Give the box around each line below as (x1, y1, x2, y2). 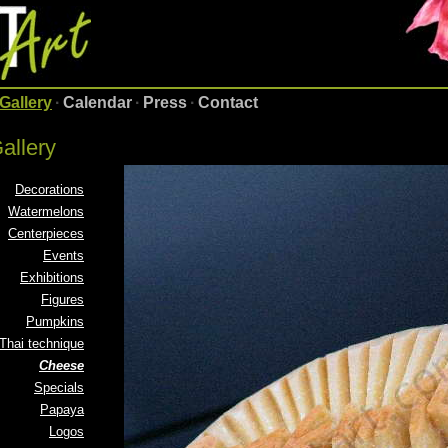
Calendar (63, 94, 132, 111)
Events (43, 248, 84, 263)
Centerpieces (8, 226, 84, 241)
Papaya (40, 402, 84, 417)
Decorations (15, 182, 84, 197)
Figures (41, 292, 84, 307)
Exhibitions (20, 270, 84, 285)
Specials (34, 380, 84, 395)
